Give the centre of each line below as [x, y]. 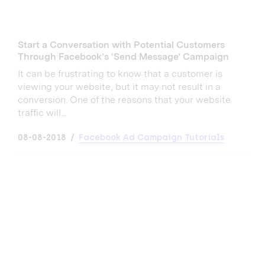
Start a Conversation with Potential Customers [121, 45]
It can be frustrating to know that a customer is [120, 74]
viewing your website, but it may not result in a [119, 87]
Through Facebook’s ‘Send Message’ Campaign [123, 57]
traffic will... [42, 113]
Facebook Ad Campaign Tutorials [151, 138]
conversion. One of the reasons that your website [124, 100]
